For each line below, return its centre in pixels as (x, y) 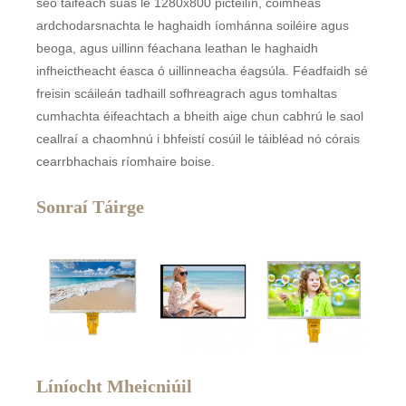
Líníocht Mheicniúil (115, 387)
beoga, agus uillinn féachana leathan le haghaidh (178, 48)
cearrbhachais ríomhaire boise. (126, 162)
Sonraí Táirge (91, 207)
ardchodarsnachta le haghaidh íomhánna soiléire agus (193, 26)
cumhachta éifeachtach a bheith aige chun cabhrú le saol (200, 116)
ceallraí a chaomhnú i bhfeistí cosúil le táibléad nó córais (198, 139)
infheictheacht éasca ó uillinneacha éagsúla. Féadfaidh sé (203, 71)
